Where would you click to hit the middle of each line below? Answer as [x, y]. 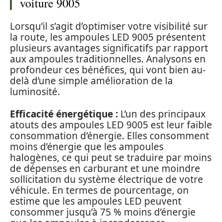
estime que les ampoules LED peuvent [96, 201]
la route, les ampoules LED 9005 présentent [108, 37]
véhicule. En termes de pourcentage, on [99, 190]
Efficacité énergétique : [64, 114]
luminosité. [35, 92]
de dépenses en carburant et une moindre [105, 168]
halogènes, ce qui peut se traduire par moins [111, 157]
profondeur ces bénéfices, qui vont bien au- [108, 70]
